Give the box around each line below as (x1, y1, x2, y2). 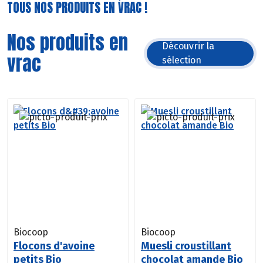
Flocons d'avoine (14, 239, 95, 252)
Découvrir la (162, 40, 215, 52)
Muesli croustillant (141, 239, 231, 252)
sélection (162, 54, 202, 66)
